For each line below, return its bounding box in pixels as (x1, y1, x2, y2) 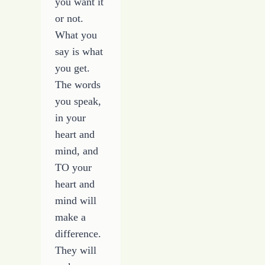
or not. (55, 12, 84, 25)
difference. (55, 228, 102, 240)
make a (55, 211, 86, 224)
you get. (55, 62, 91, 75)
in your (55, 112, 86, 124)
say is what (55, 46, 104, 58)
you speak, (55, 95, 102, 108)
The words (55, 79, 101, 91)
